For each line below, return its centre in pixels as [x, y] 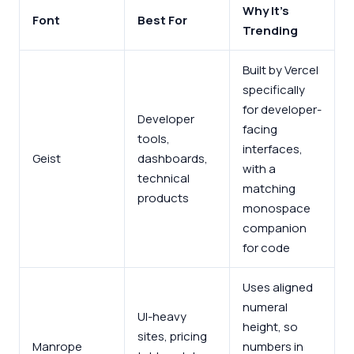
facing [260, 129]
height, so [270, 326]
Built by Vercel [281, 70]
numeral [265, 307]
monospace [277, 208]
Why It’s [266, 10]
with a [259, 168]
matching [269, 188]
